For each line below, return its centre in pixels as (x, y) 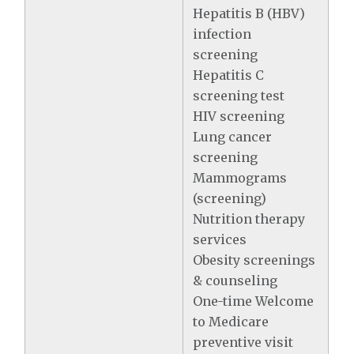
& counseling (235, 281)
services (220, 239)
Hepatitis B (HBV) (249, 13)
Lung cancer (233, 137)
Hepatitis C (229, 75)
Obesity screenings (254, 260)
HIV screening (239, 116)
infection (222, 34)
